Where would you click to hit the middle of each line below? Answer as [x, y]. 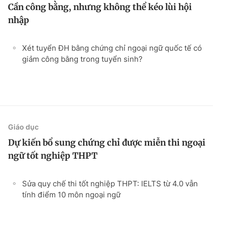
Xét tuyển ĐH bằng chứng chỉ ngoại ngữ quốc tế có [112, 48]
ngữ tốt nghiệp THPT [53, 155]
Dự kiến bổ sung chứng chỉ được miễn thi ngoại [107, 142]
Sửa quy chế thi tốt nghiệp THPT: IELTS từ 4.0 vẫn [110, 183]
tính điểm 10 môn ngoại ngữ [71, 194]
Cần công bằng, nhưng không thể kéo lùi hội [100, 7]
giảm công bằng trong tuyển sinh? [82, 59]
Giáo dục [23, 127]
